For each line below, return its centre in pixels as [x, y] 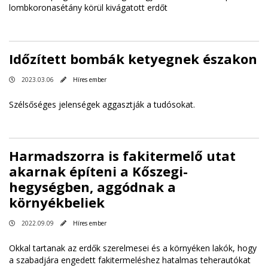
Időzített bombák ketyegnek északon [133, 58]
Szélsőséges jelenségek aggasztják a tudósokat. [102, 104]
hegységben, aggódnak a [92, 186]
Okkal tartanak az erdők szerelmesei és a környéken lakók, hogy [133, 248]
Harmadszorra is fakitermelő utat [122, 155]
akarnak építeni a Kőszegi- [98, 171]
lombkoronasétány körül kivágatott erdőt [88, 7]
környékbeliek [57, 202]
